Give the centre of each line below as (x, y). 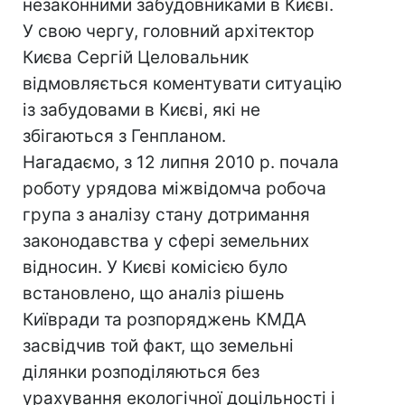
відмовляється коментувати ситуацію (182, 84)
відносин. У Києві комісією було (155, 267)
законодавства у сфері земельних (166, 241)
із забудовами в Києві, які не (141, 110)
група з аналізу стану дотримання (166, 215)
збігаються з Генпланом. (124, 136)
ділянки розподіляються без (141, 372)
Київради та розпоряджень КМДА (165, 320)
